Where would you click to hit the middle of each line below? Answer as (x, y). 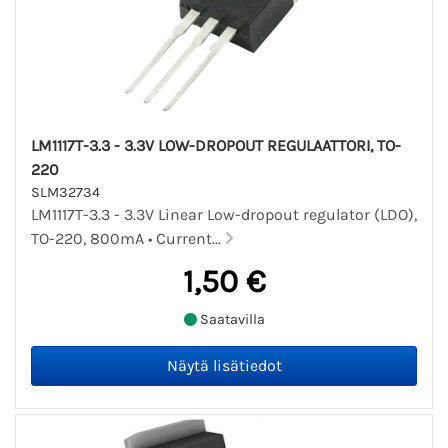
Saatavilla (230, 319)
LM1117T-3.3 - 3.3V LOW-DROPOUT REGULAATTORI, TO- (216, 146)
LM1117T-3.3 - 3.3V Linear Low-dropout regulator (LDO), (224, 215)
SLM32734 (65, 193)
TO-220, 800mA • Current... (128, 239)
